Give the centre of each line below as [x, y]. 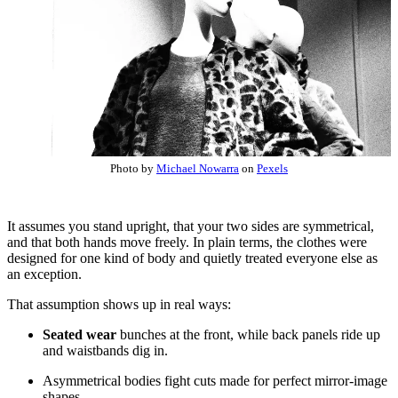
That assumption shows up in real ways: [119, 305]
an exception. [44, 275]
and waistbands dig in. [105, 351]
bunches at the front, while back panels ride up [248, 335]
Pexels [272, 169]
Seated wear [80, 335]
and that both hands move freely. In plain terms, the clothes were [187, 243]
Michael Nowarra [198, 169]
